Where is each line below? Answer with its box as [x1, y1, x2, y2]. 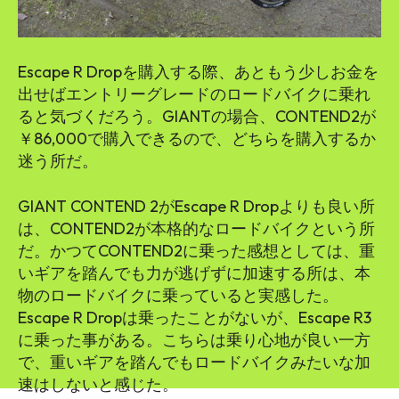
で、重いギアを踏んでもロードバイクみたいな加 [18, 351, 370, 372]
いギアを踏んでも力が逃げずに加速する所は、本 [18, 262, 370, 283]
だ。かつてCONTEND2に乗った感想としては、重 [18, 240, 375, 261]
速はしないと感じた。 [18, 373, 178, 395]
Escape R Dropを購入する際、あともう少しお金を [18, 61, 379, 82]
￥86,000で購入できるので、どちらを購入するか [18, 127, 376, 149]
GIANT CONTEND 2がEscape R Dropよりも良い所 [18, 195, 375, 216]
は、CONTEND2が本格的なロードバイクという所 [18, 217, 375, 239]
